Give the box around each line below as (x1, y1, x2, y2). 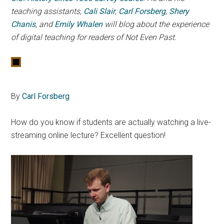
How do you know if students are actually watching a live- (11, 117, 211, 127)
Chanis (11, 19, 36, 29)
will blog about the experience (102, 19, 209, 29)
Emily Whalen (54, 19, 103, 29)
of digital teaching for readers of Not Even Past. (11, 32, 177, 42)
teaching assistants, (11, 6, 84, 16)
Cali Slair (83, 6, 115, 16)
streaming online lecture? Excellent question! (11, 130, 166, 140)
